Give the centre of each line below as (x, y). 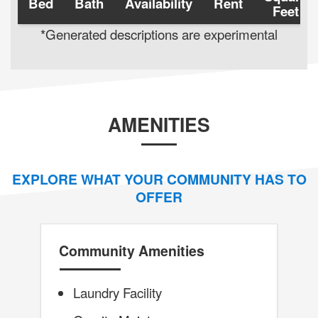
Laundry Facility (117, 292)
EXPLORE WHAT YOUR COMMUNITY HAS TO (159, 179)
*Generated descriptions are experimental (159, 34)
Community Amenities (131, 251)
